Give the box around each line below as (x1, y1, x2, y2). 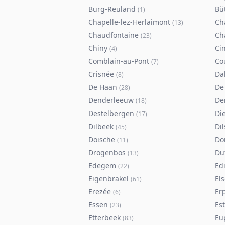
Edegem (88, 161, 116, 170)
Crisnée (88, 69, 114, 79)
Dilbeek (88, 122, 114, 131)
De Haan (88, 82, 117, 92)
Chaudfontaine (88, 30, 139, 40)
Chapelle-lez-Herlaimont (88, 17, 170, 27)
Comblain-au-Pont (88, 56, 149, 66)
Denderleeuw (88, 95, 134, 105)
